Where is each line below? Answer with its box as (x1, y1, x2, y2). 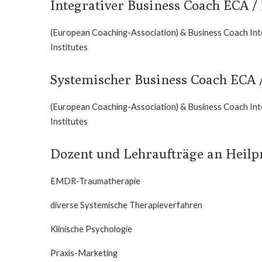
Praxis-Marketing (50, 247, 118, 258)
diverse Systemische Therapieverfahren (50, 199, 202, 210)
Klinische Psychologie (50, 223, 132, 234)
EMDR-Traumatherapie (50, 175, 140, 186)
